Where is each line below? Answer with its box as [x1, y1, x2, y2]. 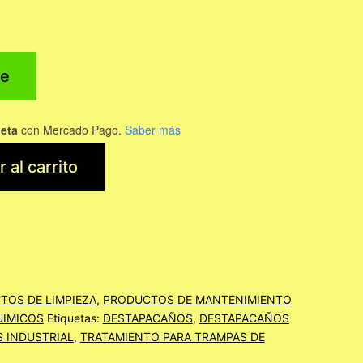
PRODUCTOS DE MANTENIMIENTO [102, 293, 292, 307]
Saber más [124, 121, 181, 138]
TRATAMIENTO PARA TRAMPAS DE [79, 330, 265, 344]
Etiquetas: [46, 311, 103, 326]
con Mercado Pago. [17, 121, 122, 138]
